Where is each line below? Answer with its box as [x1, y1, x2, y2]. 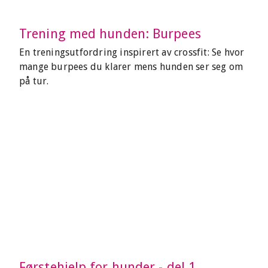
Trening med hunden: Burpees [19, 26, 201, 41]
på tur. [19, 75, 49, 87]
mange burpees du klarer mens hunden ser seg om [19, 61, 243, 72]
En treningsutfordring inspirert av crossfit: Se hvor [19, 47, 245, 58]
